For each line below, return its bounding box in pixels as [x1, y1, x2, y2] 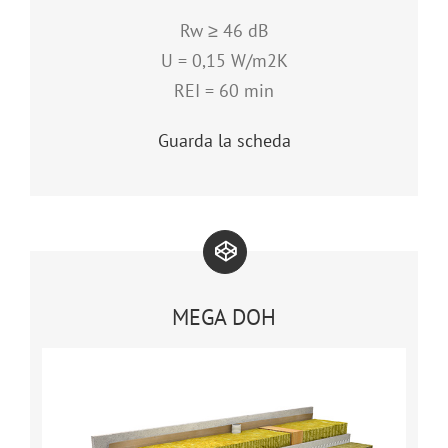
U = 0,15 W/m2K [160, 48, 288, 72]
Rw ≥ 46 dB [179, 18, 269, 42]
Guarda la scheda [157, 128, 291, 152]
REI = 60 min [174, 78, 274, 102]
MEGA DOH [172, 302, 276, 331]
